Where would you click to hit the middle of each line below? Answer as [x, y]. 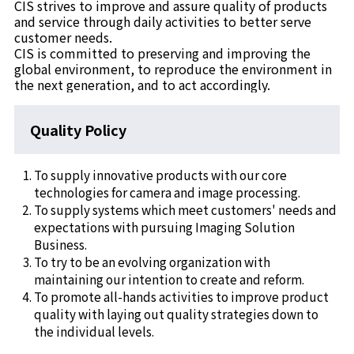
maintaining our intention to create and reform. [169, 279]
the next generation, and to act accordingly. [143, 85]
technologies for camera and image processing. [167, 192]
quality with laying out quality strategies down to [176, 314]
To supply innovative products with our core [160, 175]
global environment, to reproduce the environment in [173, 69]
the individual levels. [94, 331]
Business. [60, 245]
